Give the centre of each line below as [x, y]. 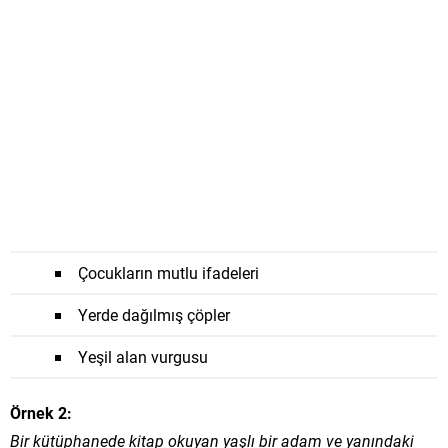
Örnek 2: [41, 412]
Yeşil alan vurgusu [143, 356]
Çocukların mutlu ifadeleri [168, 272]
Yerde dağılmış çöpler [154, 314]
